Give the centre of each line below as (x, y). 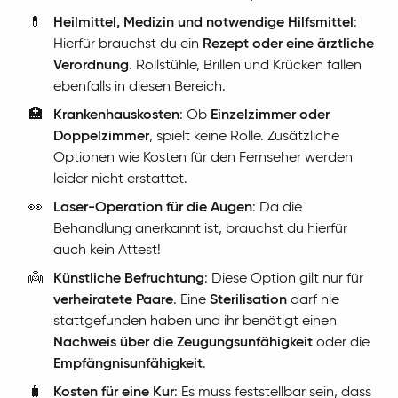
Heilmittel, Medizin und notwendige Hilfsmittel (203, 24)
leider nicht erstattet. (120, 180)
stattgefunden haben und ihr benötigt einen (195, 322)
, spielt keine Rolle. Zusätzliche (244, 137)
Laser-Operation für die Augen (153, 208)
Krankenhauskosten (116, 116)
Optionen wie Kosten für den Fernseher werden (203, 159)
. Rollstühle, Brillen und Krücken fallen (245, 66)
